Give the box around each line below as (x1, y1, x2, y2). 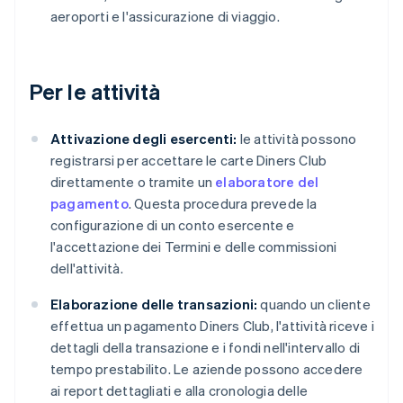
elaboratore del (215, 173, 319, 192)
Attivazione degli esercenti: (50, 130, 237, 148)
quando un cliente (257, 295, 371, 314)
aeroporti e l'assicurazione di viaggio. (50, 7, 280, 26)
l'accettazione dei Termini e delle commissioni (50, 237, 337, 256)
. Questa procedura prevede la (128, 194, 318, 213)
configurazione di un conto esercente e (50, 216, 295, 235)
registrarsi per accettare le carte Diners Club (50, 151, 327, 170)
